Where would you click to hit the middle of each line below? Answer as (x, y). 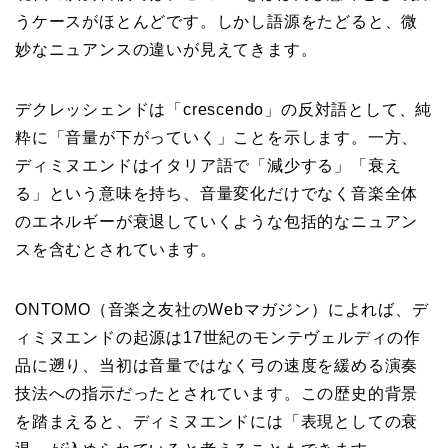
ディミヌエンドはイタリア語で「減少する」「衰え (208, 165)
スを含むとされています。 (116, 249)
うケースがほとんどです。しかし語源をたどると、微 (217, 21)
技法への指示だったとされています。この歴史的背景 (217, 393)
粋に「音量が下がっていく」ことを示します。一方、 (217, 137)
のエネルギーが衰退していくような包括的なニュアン (217, 221)
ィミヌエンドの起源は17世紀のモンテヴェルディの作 (218, 337)
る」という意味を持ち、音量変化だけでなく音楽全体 (217, 193)
